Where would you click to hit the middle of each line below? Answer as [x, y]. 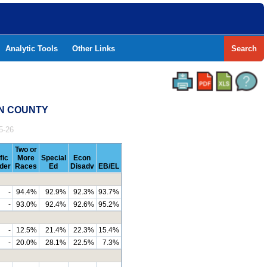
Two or [26, 150]
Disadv [82, 166]
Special [53, 158]
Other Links [94, 49]
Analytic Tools [32, 49]
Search [244, 49]
